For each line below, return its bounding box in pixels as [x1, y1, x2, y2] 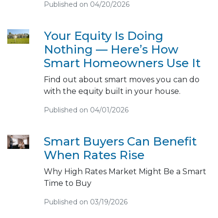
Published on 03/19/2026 [43, 197, 127, 206]
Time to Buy [43, 178, 91, 188]
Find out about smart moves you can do [43, 74, 200, 84]
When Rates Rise [43, 147, 145, 162]
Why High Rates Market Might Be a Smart [43, 166, 206, 176]
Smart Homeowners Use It [43, 55, 200, 70]
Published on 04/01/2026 [43, 105, 128, 114]
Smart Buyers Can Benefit [43, 134, 197, 148]
